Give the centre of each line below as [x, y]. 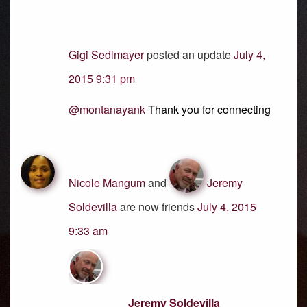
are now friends [157, 207]
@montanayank [107, 109]
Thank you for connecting [208, 109]
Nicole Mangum [107, 183]
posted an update [189, 54]
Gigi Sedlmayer [106, 54]
